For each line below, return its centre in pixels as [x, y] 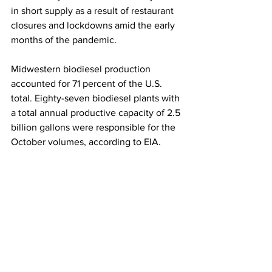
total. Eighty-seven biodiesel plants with [97, 98]
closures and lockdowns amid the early [94, 25]
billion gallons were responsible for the [94, 127]
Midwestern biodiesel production [82, 69]
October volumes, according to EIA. [87, 142]
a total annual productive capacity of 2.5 [97, 113]
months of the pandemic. [66, 40]
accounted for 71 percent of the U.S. [88, 84]
